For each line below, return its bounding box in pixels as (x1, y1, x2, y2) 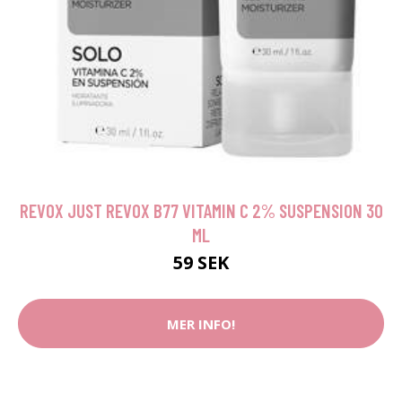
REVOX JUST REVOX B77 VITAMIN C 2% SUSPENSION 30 (19, 199, 383, 223)
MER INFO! (167, 314, 235, 333)
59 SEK (173, 250, 229, 275)
